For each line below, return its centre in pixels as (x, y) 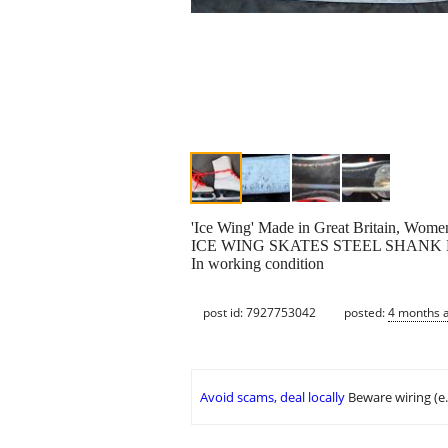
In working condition (257, 264)
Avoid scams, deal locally (272, 397)
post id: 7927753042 (259, 312)
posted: (366, 312)
